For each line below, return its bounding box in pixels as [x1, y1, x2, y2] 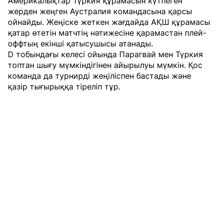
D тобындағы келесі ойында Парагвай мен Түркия [8, 49, 203, 59]
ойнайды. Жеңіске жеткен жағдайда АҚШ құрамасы [8, 17, 210, 27]
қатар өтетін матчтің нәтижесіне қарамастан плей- [8, 27, 206, 38]
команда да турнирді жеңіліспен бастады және [8, 70, 191, 81]
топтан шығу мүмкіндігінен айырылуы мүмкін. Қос [8, 60, 202, 70]
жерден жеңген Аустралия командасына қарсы [8, 6, 192, 16]
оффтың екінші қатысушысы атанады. [8, 38, 153, 48]
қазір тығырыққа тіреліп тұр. [8, 81, 120, 91]
